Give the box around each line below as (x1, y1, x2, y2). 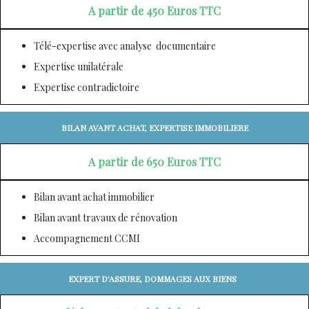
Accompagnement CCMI (34, 232, 140, 246)
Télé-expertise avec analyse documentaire (34, 39, 216, 53)
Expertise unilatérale (34, 60, 123, 74)
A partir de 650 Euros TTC (88, 154, 221, 170)
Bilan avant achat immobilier (34, 190, 154, 204)
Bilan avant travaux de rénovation (34, 211, 177, 225)
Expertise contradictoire (34, 81, 139, 94)
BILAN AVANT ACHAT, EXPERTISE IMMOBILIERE (61, 122, 248, 134)
